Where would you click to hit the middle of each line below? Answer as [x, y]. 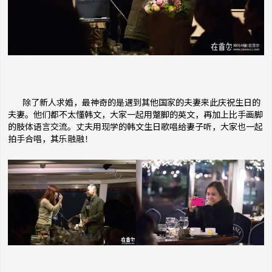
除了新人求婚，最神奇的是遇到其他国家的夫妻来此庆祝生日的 [134, 103]
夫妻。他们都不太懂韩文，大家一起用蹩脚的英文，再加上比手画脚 [135, 115]
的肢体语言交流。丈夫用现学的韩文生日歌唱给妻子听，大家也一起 [135, 127]
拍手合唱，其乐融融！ [50, 139]
